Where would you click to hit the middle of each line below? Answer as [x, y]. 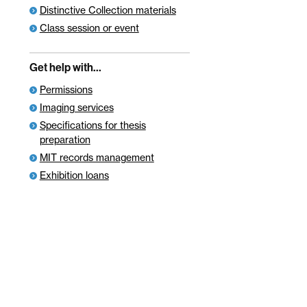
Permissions [66, 90]
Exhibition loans [74, 175]
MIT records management [97, 158]
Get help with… [65, 67]
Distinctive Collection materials [108, 10]
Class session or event [89, 27]
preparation [65, 140]
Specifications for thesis [93, 125]
